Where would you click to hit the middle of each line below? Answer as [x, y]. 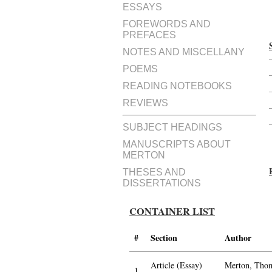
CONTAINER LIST [172, 211]
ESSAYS [142, 7]
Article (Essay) [176, 265]
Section [164, 238]
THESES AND [154, 172]
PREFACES [149, 35]
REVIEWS [145, 103]
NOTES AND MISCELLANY [184, 52]
